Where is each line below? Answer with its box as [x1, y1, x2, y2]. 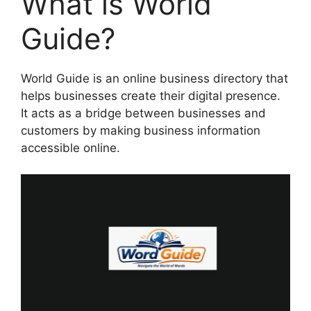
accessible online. [21, 140, 120, 155]
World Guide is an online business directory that [21, 71, 288, 85]
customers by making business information [21, 123, 260, 137]
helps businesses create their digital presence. [21, 88, 280, 103]
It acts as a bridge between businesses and [21, 106, 266, 120]
